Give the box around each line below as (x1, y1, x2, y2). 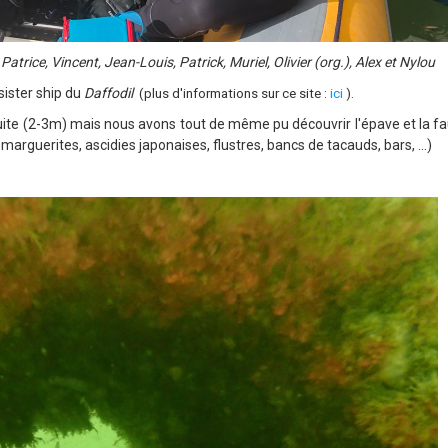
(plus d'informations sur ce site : (139, 86, 330, 101)
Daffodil (84, 85, 133, 101)
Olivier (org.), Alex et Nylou (272, 54, 435, 70)
